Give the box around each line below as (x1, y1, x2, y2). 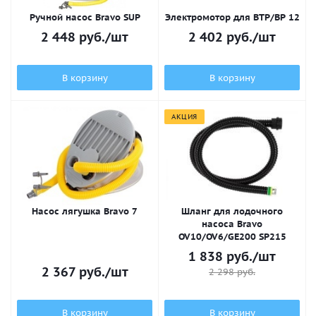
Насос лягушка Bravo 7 (32, 205, 138, 217)
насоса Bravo (202, 218, 262, 230)
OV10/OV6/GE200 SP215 (178, 231, 286, 243)
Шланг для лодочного (181, 205, 283, 217)
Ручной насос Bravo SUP (29, 11, 140, 23)
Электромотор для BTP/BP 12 (164, 11, 300, 23)
